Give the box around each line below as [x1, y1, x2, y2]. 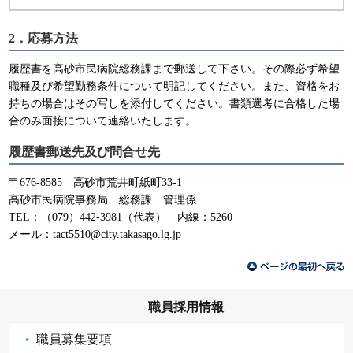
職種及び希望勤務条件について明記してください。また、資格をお [9, 80, 340, 93]
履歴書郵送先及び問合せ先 [9, 145, 161, 159]
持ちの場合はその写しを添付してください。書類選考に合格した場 [9, 98, 340, 110]
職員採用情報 [147, 300, 224, 314]
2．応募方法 [9, 32, 79, 46]
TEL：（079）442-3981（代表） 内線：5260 [9, 211, 233, 224]
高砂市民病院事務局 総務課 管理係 [9, 194, 197, 206]
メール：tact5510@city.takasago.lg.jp [9, 229, 182, 241]
